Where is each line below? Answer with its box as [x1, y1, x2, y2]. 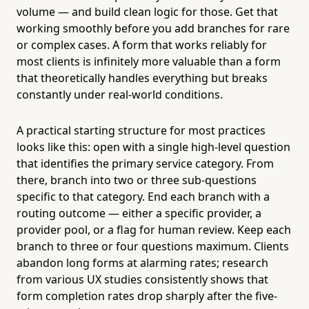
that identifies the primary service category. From [17, 155, 274, 171]
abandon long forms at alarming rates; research [17, 255, 268, 270]
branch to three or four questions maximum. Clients [17, 238, 289, 254]
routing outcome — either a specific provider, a [17, 205, 261, 221]
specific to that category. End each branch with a [17, 188, 270, 204]
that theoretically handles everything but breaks [17, 70, 268, 86]
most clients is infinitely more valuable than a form [17, 53, 281, 69]
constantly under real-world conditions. [17, 86, 223, 102]
